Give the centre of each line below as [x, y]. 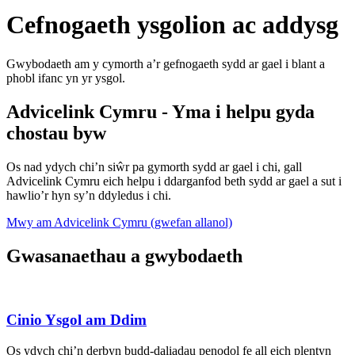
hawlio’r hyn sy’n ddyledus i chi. [89, 195]
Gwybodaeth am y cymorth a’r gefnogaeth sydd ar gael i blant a [166, 63]
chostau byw [56, 133]
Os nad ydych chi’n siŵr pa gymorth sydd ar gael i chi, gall [154, 166]
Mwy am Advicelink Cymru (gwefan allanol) [119, 222]
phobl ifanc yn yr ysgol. [66, 78]
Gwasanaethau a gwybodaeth [124, 256]
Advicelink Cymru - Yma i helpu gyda [160, 111]
